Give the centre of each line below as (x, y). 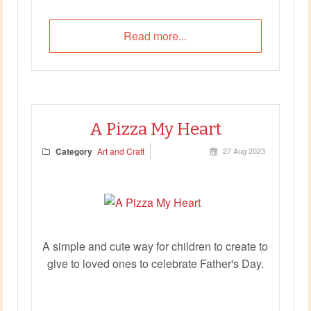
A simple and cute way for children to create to (155, 246)
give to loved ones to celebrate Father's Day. (155, 263)
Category (74, 151)
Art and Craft (120, 151)
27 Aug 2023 (244, 150)
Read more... (155, 35)
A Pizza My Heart (155, 129)
